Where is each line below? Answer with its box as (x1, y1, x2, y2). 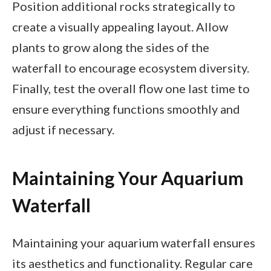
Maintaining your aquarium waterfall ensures (12, 235, 255, 250)
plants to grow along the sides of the (12, 40, 209, 55)
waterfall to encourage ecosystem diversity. (12, 60, 249, 76)
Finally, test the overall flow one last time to (12, 81, 250, 96)
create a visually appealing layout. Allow (12, 19, 228, 34)
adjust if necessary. (12, 122, 114, 137)
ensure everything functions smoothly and (12, 102, 240, 117)
